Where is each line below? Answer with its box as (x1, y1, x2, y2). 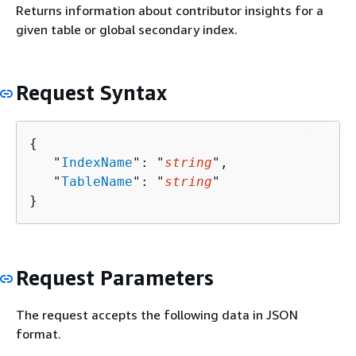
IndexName (61, 154, 133, 170)
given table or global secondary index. (16, 21, 238, 37)
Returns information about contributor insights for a (16, 2, 323, 18)
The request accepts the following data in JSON (16, 307, 298, 323)
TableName (61, 173, 133, 189)
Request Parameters (16, 265, 214, 290)
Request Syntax (16, 80, 167, 105)
